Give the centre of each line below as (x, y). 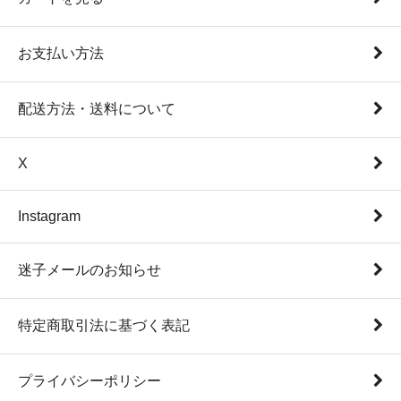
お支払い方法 (61, 53)
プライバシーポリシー (90, 380)
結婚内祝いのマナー (97, 13)
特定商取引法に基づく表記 (104, 325)
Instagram (49, 216)
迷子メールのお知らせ (90, 269)
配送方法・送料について (97, 108)
